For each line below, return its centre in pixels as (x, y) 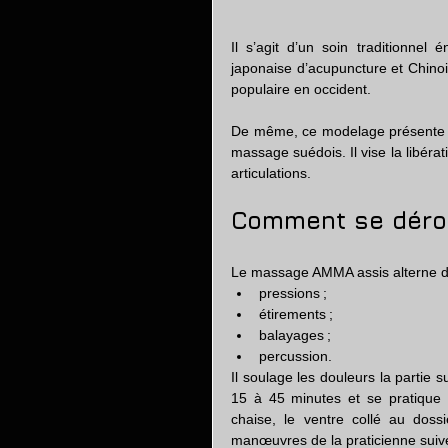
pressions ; (293, 293)
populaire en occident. (303, 89)
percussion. (295, 356)
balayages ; (295, 335)
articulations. (271, 173)
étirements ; (296, 314)
